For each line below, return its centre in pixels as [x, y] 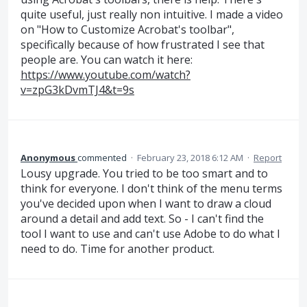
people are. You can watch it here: [107, 59]
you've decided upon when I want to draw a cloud [146, 203]
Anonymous [48, 157]
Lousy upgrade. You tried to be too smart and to [144, 173]
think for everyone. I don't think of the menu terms [151, 188]
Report [268, 157]
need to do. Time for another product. [118, 248]
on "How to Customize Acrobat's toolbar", [127, 29]
